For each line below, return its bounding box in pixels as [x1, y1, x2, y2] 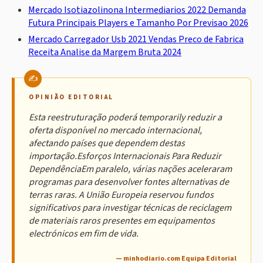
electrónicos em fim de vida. [29, 227, 139, 241]
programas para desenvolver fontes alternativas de [29, 176, 229, 189]
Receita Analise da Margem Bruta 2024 [28, 46, 181, 59]
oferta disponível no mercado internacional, [29, 124, 202, 137]
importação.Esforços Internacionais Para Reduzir [29, 150, 221, 163]
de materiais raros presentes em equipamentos [29, 214, 215, 228]
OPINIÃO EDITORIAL [29, 93, 114, 102]
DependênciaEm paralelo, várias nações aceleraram [29, 163, 232, 176]
